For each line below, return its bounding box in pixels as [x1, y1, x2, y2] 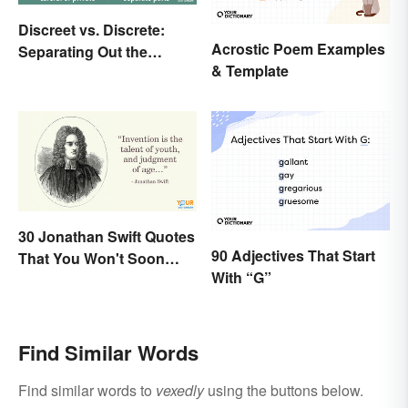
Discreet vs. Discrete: [18, 19, 165, 41]
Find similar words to [18, 379, 156, 401]
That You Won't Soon [18, 248, 165, 270]
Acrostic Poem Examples [211, 37, 385, 59]
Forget [18, 270, 64, 291]
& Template [211, 59, 289, 81]
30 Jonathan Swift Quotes [18, 226, 195, 248]
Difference [18, 63, 89, 85]
